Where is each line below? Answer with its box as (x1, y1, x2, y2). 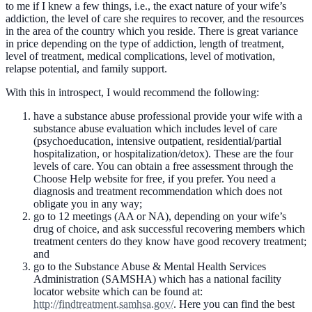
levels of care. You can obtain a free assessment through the (33, 159, 293, 172)
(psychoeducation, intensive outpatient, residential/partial (33, 134, 281, 147)
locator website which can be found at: (33, 285, 203, 297)
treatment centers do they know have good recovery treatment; (33, 235, 306, 247)
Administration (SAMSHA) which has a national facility (33, 272, 281, 285)
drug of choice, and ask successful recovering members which (33, 222, 305, 235)
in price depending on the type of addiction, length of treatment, (6, 37, 284, 49)
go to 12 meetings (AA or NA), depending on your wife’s (33, 210, 286, 222)
